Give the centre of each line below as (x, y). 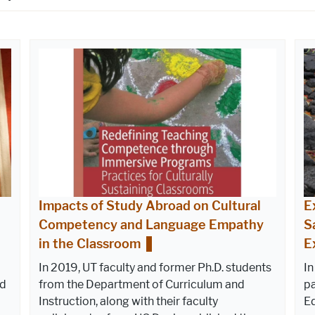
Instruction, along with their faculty (129, 301)
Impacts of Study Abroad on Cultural (150, 206)
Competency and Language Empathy (152, 225)
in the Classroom (90, 244)
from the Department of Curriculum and (142, 284)
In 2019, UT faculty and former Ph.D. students (155, 267)
